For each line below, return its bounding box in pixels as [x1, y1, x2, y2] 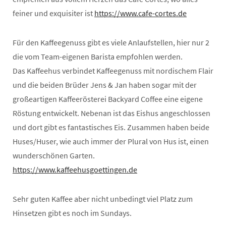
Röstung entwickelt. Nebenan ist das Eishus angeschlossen [13, 107, 210, 118]
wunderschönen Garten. [13, 150, 95, 160]
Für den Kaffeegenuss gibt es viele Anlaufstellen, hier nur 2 [13, 37, 209, 47]
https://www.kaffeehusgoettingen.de [13, 164, 137, 175]
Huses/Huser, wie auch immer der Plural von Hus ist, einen [13, 136, 209, 146]
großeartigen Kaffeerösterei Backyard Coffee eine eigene [13, 93, 203, 104]
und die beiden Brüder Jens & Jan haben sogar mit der [13, 79, 197, 90]
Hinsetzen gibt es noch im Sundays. [13, 207, 132, 218]
